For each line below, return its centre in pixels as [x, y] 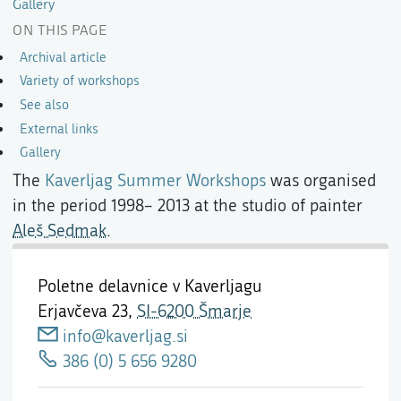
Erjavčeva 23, [87, 311]
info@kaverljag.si [125, 336]
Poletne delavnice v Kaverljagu [150, 286]
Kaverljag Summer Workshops [155, 180]
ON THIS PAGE [60, 30]
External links [59, 128]
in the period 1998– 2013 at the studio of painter [188, 205]
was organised [321, 180]
